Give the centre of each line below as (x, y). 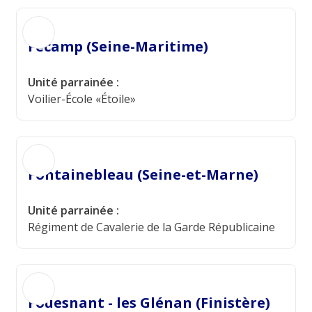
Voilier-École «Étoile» (82, 99)
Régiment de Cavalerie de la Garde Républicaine (151, 227)
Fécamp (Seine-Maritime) (118, 46)
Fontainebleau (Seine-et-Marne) (143, 174)
